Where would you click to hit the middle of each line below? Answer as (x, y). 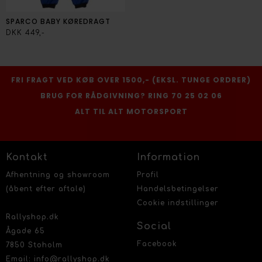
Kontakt (27, 157)
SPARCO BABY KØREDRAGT (58, 21)
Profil (148, 175)
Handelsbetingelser (178, 189)
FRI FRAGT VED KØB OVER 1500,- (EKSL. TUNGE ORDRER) (131, 80)
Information (168, 157)
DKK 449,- (25, 33)
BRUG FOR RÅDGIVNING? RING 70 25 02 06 (131, 96)
